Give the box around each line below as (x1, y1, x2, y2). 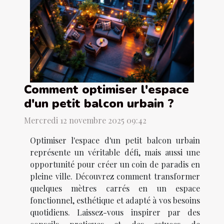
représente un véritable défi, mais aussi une (30, 147, 200, 158)
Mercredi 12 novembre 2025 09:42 (24, 115, 146, 126)
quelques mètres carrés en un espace (30, 183, 200, 194)
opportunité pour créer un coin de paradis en (30, 159, 200, 170)
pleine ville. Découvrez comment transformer (30, 171, 200, 182)
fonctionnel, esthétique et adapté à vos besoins (30, 195, 200, 206)
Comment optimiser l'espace (24, 81, 189, 98)
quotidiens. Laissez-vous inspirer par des (30, 207, 200, 218)
